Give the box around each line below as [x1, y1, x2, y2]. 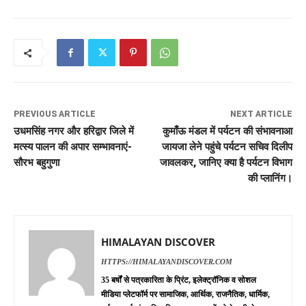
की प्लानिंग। [247, 172, 292, 185]
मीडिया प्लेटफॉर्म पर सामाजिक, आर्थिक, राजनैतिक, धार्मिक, [101, 290, 270, 300]
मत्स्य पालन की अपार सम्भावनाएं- [14, 141, 132, 154]
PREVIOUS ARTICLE [14, 109, 96, 120]
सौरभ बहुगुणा [14, 156, 59, 169]
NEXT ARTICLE [229, 109, 292, 120]
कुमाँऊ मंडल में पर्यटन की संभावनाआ [162, 125, 292, 138]
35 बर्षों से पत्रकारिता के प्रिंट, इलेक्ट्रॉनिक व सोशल [101, 275, 256, 286]
